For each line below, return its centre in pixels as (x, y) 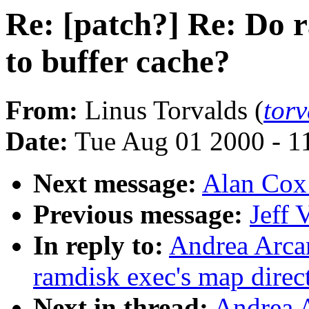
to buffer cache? (118, 61)
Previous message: (138, 215)
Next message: (115, 183)
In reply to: (98, 246)
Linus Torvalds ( (171, 110)
